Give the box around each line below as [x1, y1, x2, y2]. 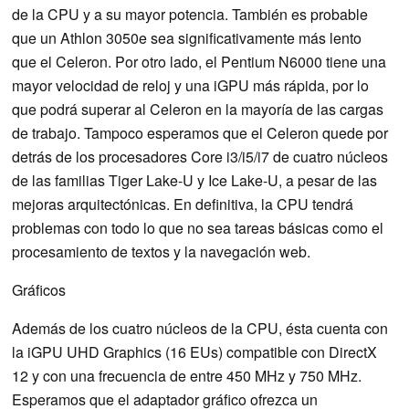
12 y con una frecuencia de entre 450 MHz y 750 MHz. [12, 364, 362, 386]
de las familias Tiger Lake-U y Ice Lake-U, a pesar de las [12, 169, 377, 191]
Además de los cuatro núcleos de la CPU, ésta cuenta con [12, 317, 388, 339]
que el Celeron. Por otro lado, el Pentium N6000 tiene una [12, 50, 386, 72]
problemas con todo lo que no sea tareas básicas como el [12, 216, 383, 238]
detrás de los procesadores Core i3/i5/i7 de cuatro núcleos [12, 145, 388, 167]
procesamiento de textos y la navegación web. [12, 240, 310, 262]
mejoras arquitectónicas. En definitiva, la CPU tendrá [12, 193, 353, 215]
